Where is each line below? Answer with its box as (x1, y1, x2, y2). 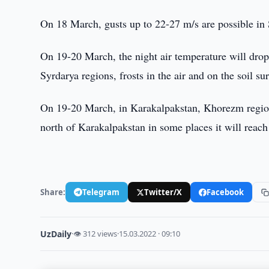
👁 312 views (73, 228, 118, 239)
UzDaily (40, 228, 72, 240)
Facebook (207, 186, 244, 198)
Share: (40, 186, 66, 198)
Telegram (82, 186, 120, 198)
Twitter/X (144, 186, 183, 198)
